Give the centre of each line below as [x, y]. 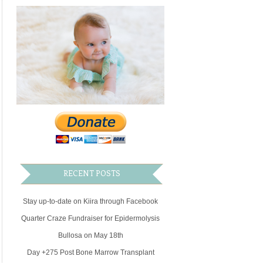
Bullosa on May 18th [90, 236]
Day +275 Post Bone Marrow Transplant [90, 253]
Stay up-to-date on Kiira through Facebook [91, 202]
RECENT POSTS [92, 174]
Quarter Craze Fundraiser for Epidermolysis [91, 219]
